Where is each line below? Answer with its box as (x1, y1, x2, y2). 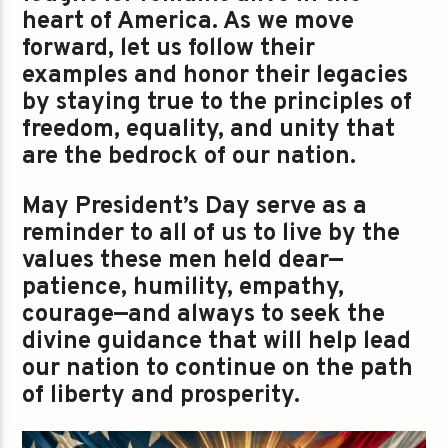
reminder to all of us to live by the (22, 218, 401, 249)
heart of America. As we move (22, 7, 355, 38)
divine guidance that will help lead (22, 326, 412, 357)
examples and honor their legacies (22, 61, 409, 92)
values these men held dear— (22, 245, 344, 276)
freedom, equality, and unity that (22, 115, 396, 146)
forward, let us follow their (22, 34, 316, 65)
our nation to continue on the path (22, 353, 414, 384)
